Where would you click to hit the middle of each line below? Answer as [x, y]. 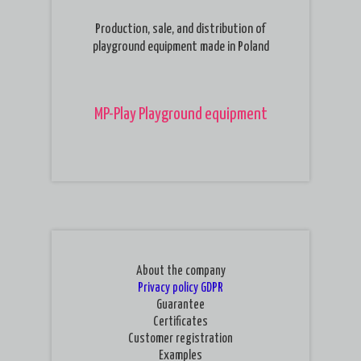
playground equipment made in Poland [180, 47]
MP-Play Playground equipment [180, 114]
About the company [180, 271]
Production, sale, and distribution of [180, 29]
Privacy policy [168, 288]
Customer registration [180, 339]
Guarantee [180, 305]
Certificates [180, 322]
